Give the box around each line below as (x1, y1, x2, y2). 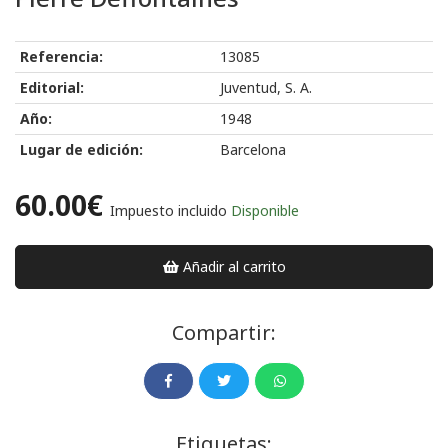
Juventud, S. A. (220, 78, 312, 98)
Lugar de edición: (20, 140, 143, 160)
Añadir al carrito (179, 257, 287, 277)
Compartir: (172, 319, 276, 347)
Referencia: (20, 47, 103, 67)
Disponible (231, 201, 299, 221)
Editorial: (20, 78, 84, 98)
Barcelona (220, 140, 286, 160)
